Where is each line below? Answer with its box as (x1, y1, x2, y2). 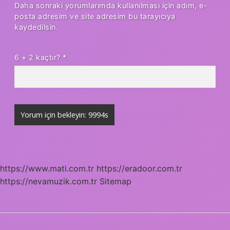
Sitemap (100, 176, 131, 186)
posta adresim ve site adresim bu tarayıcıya (14, 11, 176, 21)
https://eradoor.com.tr (97, 163, 182, 174)
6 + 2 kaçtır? (14, 52, 63, 62)
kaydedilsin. (14, 22, 58, 31)
